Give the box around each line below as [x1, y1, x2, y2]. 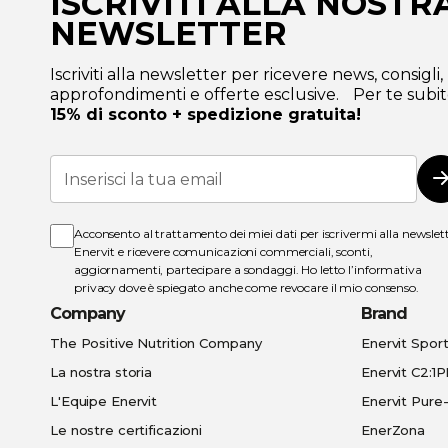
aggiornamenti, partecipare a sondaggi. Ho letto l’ [74, 262, 355, 277]
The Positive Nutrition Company [50, 335, 262, 351]
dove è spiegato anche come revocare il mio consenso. [116, 280, 419, 295]
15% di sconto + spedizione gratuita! [50, 105, 361, 124]
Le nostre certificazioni [50, 422, 203, 438]
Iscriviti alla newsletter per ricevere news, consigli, [50, 65, 443, 84]
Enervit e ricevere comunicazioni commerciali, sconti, [74, 244, 373, 259]
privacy [74, 280, 117, 295]
